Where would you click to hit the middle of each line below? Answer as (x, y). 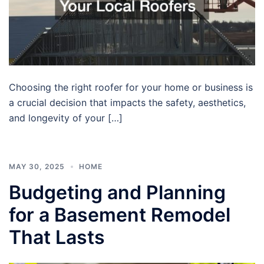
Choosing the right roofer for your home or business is (131, 87)
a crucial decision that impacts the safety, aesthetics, (127, 102)
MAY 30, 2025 (37, 166)
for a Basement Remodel (120, 214)
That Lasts (57, 237)
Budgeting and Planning (117, 192)
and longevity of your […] (66, 118)
